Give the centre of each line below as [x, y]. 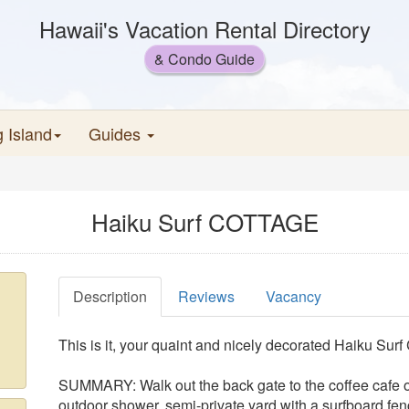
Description [110, 296]
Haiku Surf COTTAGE [204, 221]
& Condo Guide [204, 59]
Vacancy [294, 296]
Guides [117, 133]
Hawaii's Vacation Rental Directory [204, 29]
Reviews [206, 296]
